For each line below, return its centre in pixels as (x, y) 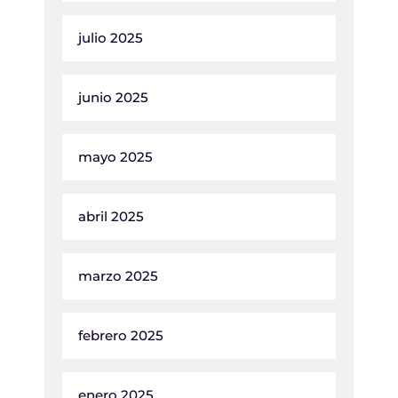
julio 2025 (111, 38)
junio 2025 (113, 98)
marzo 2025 (118, 276)
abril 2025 (111, 217)
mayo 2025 (115, 157)
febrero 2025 (121, 336)
